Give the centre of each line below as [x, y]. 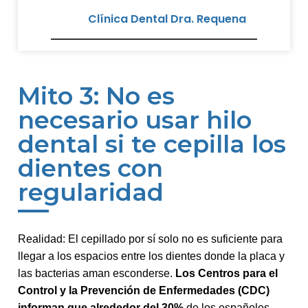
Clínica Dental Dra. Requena [167, 19]
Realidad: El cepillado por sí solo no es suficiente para [150, 239]
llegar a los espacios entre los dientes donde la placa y [151, 256]
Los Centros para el [227, 273]
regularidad [91, 192]
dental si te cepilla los [152, 144]
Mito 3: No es [96, 96]
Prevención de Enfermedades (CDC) [175, 290]
